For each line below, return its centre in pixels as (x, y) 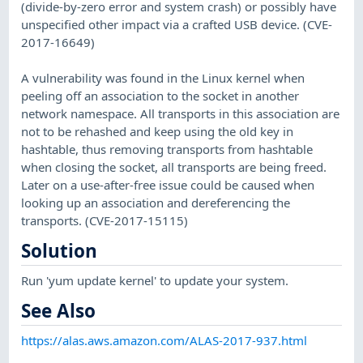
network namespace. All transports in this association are (181, 113)
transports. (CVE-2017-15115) (105, 220)
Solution (60, 251)
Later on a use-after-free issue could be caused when (168, 184)
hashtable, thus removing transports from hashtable (167, 149)
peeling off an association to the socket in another (160, 95)
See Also (59, 311)
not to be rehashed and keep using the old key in (158, 131)
